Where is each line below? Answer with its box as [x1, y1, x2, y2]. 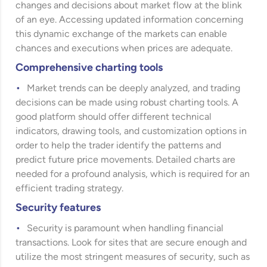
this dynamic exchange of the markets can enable [15, 29, 228, 39]
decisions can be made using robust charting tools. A [15, 98, 239, 108]
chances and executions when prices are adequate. [15, 44, 233, 54]
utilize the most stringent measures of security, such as [15, 252, 250, 262]
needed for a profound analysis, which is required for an [15, 169, 250, 179]
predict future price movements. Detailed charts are [15, 155, 236, 165]
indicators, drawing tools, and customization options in [15, 126, 247, 136]
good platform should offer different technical [15, 112, 212, 122]
